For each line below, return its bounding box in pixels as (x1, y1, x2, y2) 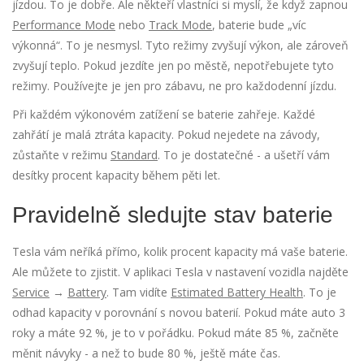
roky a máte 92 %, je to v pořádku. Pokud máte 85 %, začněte (12, 325, 339, 341)
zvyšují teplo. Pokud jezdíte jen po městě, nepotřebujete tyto (12, 58, 334, 74)
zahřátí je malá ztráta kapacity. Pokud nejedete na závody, (12, 127, 320, 143)
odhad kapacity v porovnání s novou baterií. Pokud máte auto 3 (12, 305, 345, 321)
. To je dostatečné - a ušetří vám (158, 147, 330, 163)
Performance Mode (12, 17, 115, 33)
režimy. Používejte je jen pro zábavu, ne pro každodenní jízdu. (12, 78, 336, 94)
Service (12, 284, 50, 301)
